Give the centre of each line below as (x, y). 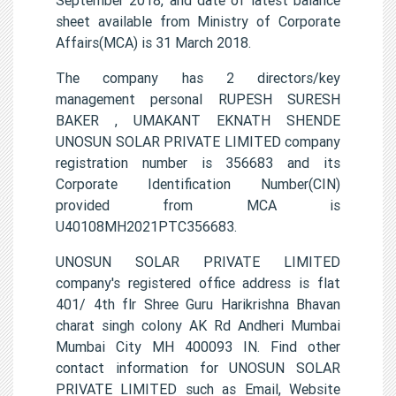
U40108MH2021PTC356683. (146, 226)
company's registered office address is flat (198, 282)
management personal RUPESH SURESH (198, 99)
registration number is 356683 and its (198, 162)
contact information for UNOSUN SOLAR (198, 367)
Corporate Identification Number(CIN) (198, 183)
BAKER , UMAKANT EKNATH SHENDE (198, 120)
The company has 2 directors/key (198, 77)
